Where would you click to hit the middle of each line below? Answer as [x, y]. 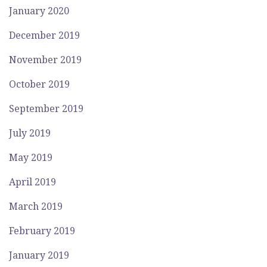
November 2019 [45, 60]
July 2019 [30, 133]
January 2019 [39, 255]
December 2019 [44, 35]
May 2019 [31, 158]
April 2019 [32, 182]
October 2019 [39, 84]
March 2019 [36, 207]
